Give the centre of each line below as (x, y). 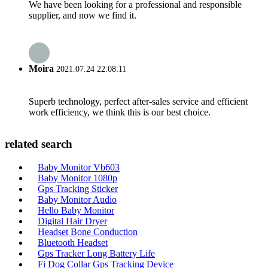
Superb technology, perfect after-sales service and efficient (138, 101)
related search (39, 144)
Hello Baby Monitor (76, 210)
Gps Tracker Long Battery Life (96, 253)
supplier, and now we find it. (83, 16)
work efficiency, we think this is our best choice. (120, 112)
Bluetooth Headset (73, 243)
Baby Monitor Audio (77, 200)
